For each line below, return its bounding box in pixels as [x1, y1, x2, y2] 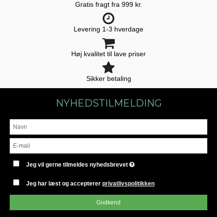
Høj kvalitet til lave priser [71, 49, 146, 58]
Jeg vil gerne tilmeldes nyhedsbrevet [26, 161, 130, 168]
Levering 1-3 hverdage [74, 25, 143, 33]
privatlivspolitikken [102, 180, 155, 187]
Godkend [96, 199, 121, 206]
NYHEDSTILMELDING [55, 97, 162, 109]
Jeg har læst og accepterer [26, 180, 103, 187]
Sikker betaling [86, 74, 131, 82]
